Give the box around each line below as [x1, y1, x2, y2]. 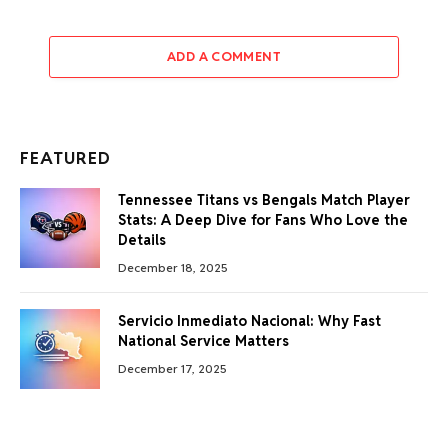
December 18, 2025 [118, 260, 228, 276]
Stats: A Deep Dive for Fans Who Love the [118, 211, 408, 230]
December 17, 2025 [118, 361, 227, 377]
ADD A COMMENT [166, 48, 282, 66]
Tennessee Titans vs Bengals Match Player [118, 191, 410, 210]
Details [118, 231, 166, 250]
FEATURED [20, 147, 112, 170]
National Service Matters [118, 332, 289, 351]
